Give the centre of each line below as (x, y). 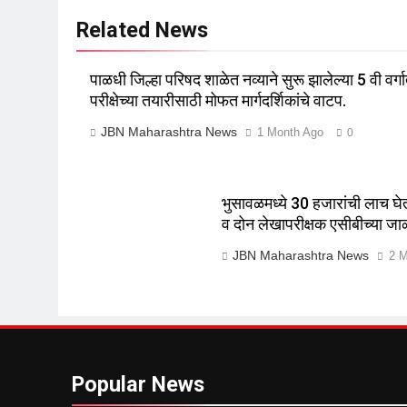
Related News (142, 30)
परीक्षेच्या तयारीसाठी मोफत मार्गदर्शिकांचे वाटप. (218, 101)
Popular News (138, 385)
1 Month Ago (290, 132)
